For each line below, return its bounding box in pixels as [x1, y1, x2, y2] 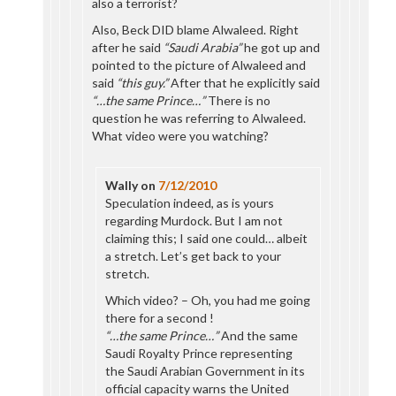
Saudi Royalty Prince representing [105, 346, 293, 361]
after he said [92, 40, 164, 55]
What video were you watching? [92, 128, 270, 143]
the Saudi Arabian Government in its [105, 363, 306, 378]
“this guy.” [117, 75, 169, 90]
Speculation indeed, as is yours [105, 195, 275, 210]
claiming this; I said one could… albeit [105, 231, 308, 246]
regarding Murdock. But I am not [105, 213, 284, 228]
